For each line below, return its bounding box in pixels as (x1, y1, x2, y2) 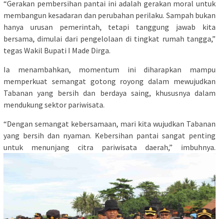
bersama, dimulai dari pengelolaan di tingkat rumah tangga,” (3, 34, 216, 44)
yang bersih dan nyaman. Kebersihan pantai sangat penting (3, 131, 216, 141)
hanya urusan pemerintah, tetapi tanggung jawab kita (3, 22, 216, 32)
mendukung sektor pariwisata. (3, 100, 105, 110)
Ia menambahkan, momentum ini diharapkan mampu (3, 65, 216, 75)
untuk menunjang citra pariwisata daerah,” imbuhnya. (3, 142, 216, 153)
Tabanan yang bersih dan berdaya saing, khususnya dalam (3, 88, 216, 98)
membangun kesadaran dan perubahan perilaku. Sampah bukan (3, 10, 216, 21)
